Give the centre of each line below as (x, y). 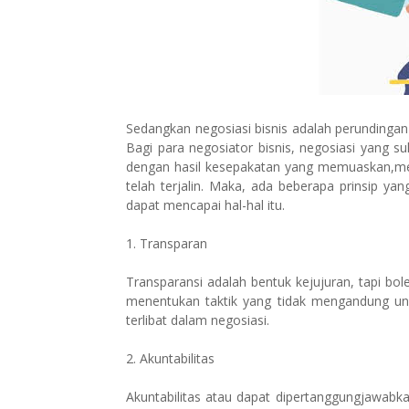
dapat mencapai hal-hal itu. (205, 205)
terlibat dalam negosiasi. (198, 320)
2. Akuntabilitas (170, 358)
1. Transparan (167, 243)
